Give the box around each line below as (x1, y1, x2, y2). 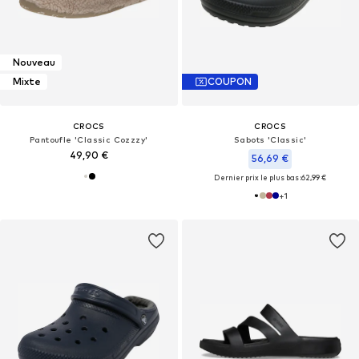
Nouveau (13, 56, 55, 69)
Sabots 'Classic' (234, 134, 307, 144)
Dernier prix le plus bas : (214, 172, 302, 182)
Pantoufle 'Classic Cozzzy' (30, 134, 148, 144)
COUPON (207, 75, 252, 88)
